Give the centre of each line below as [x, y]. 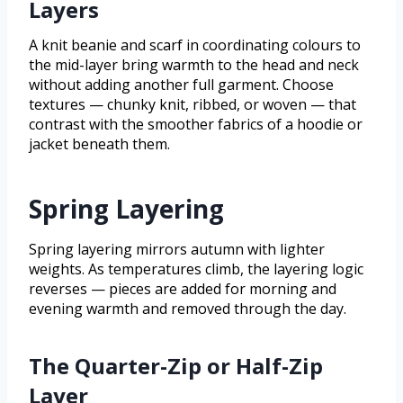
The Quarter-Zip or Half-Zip [176, 366]
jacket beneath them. [99, 144]
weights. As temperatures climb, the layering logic [196, 269]
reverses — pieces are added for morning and [183, 289]
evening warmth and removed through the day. [188, 309]
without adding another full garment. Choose [181, 85]
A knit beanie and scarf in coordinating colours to [195, 45]
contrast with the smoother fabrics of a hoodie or [196, 125]
